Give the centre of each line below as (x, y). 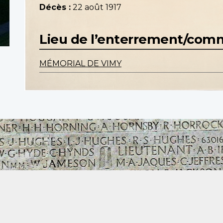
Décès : (55, 7)
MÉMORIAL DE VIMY (80, 64)
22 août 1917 (97, 7)
